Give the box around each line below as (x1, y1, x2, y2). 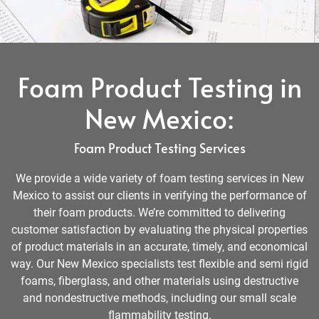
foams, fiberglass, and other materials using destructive (21, 274, 298, 288)
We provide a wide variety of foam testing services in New (15, 172, 304, 185)
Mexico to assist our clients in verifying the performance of (12, 189, 307, 202)
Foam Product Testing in (17, 69, 302, 105)
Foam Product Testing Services (73, 140, 246, 157)
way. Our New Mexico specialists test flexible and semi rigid (11, 257, 308, 271)
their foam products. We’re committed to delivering (33, 206, 286, 219)
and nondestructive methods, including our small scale (23, 291, 296, 305)
